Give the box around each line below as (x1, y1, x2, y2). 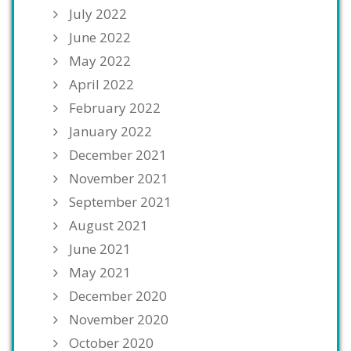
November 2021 (69, 169, 168, 188)
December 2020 (69, 287, 167, 306)
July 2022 (69, 5, 127, 24)
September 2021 (69, 193, 172, 212)
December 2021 (69, 146, 167, 165)
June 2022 (69, 28, 131, 47)
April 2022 (69, 75, 134, 94)
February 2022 (69, 99, 161, 118)
